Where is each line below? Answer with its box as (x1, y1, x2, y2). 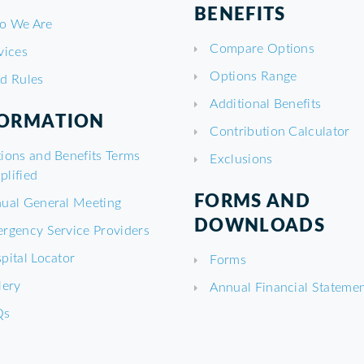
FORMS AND (194, 189, 310, 211)
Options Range (210, 67, 297, 83)
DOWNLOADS (194, 214, 325, 236)
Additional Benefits (210, 95, 322, 110)
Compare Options (210, 40, 315, 55)
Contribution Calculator (210, 123, 350, 138)
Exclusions (210, 150, 273, 166)
